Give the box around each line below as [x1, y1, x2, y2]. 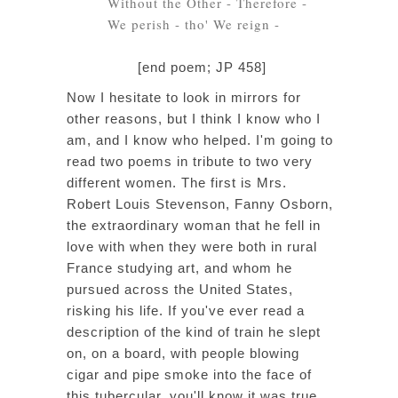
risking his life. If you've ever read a [67, 303, 305, 318]
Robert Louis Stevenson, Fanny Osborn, [67, 196, 333, 211]
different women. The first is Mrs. [67, 175, 287, 190]
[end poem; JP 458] [138, 60, 267, 75]
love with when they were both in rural [67, 239, 317, 254]
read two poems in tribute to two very [67, 154, 313, 169]
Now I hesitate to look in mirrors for [67, 90, 301, 105]
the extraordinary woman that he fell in [67, 218, 321, 233]
